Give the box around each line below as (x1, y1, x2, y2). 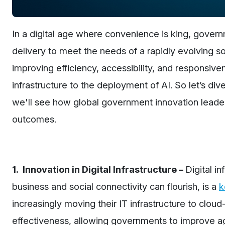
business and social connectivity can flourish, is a (12, 180, 219, 192)
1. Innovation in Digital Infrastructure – (12, 163, 185, 175)
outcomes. (12, 113, 56, 125)
